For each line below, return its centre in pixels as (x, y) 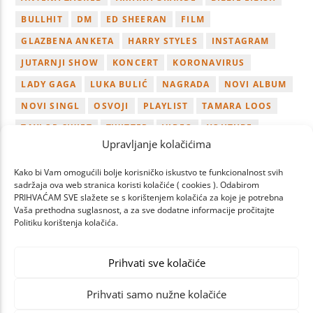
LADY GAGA (49, 85)
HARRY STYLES (163, 41)
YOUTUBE (230, 128)
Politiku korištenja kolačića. (66, 223)
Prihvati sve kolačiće (156, 262)
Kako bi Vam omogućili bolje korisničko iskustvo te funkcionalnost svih (148, 172)
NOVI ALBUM (255, 85)
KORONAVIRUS (209, 63)
